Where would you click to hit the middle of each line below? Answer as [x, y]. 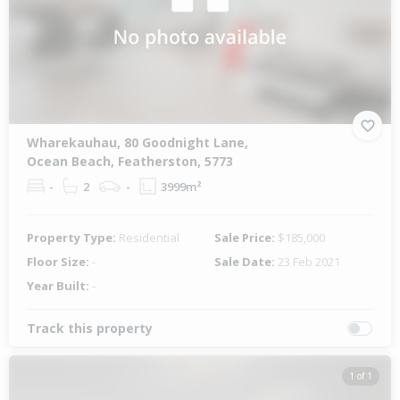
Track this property [90, 329]
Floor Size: [59, 262]
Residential [149, 238]
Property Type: [73, 238]
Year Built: [59, 286]
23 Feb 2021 [309, 262]
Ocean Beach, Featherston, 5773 [130, 162]
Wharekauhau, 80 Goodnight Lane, [137, 143]
